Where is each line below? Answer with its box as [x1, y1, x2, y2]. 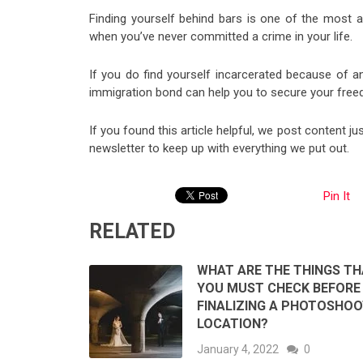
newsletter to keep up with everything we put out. [89, 140, 349, 156]
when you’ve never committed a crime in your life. [89, 28, 352, 44]
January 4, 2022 [197, 342, 279, 356]
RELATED [89, 219, 176, 243]
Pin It [323, 188, 350, 203]
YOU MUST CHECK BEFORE [197, 280, 361, 296]
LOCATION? [197, 315, 271, 331]
